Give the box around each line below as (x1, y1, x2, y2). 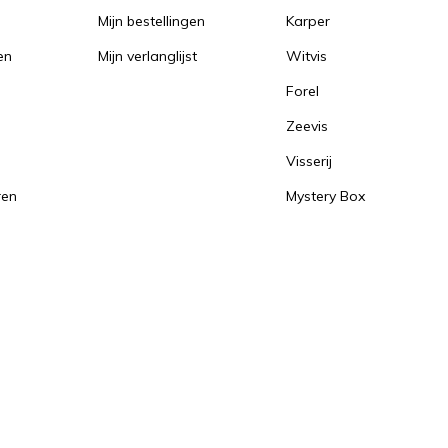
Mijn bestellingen (98, 11, 205, 30)
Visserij (286, 151, 332, 170)
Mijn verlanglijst (98, 46, 197, 65)
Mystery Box (286, 186, 365, 205)
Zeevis (286, 116, 328, 135)
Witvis (286, 46, 327, 65)
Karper (286, 11, 330, 30)
